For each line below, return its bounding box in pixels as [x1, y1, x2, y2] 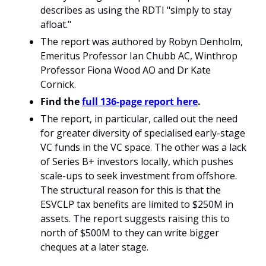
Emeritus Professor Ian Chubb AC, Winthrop [40, 49, 237, 62]
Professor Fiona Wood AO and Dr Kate [40, 64, 211, 77]
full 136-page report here [82, 95, 198, 108]
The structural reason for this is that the [40, 183, 221, 197]
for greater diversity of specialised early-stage [40, 126, 245, 140]
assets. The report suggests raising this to [40, 212, 230, 225]
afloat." [40, 18, 71, 31]
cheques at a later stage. [40, 240, 151, 254]
